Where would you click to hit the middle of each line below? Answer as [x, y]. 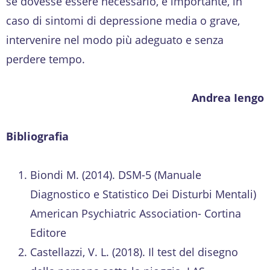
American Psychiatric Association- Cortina [136, 213]
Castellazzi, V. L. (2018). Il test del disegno [134, 252]
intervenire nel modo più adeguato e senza [115, 39]
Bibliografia [37, 136]
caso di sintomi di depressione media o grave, [123, 20]
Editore [48, 232]
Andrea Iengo [228, 97]
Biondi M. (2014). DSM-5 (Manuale [116, 174]
